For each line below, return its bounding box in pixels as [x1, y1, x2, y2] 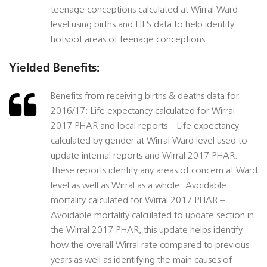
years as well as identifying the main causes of [51, 256, 232, 266]
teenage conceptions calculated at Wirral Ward [51, 5, 238, 15]
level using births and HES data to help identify [51, 20, 234, 30]
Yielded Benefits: [9, 61, 100, 75]
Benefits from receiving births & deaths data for [51, 92, 239, 102]
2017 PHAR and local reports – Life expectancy [51, 122, 239, 132]
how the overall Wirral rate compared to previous [51, 241, 249, 251]
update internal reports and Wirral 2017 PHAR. [51, 151, 238, 162]
